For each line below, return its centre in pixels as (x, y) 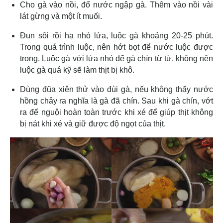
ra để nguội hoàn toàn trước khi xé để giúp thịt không (116, 112)
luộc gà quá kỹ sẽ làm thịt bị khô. (77, 70)
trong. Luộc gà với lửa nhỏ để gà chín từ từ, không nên (116, 58)
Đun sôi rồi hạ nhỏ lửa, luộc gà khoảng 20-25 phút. (116, 35)
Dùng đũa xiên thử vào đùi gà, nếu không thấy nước (116, 89)
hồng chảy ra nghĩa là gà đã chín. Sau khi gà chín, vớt (116, 101)
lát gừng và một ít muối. (62, 16)
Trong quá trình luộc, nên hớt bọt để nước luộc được (116, 47)
